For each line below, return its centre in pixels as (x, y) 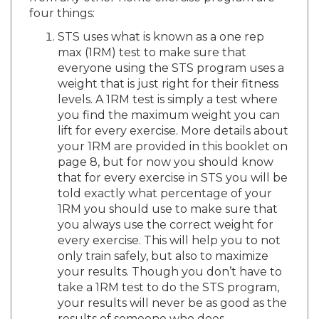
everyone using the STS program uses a (171, 55)
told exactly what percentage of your (165, 180)
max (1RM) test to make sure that (152, 39)
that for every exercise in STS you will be (173, 164)
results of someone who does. (142, 305)
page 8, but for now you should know (166, 149)
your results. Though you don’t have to (170, 258)
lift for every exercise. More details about (173, 117)
